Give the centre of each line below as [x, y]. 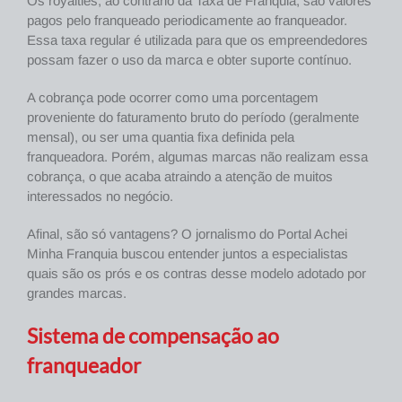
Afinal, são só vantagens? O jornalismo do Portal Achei [187, 234]
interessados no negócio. [100, 197]
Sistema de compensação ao [153, 336]
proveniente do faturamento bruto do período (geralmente [193, 118]
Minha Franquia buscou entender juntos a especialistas [188, 254]
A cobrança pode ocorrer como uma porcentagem [173, 98]
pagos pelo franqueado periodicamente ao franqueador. [187, 21]
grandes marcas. [77, 293]
